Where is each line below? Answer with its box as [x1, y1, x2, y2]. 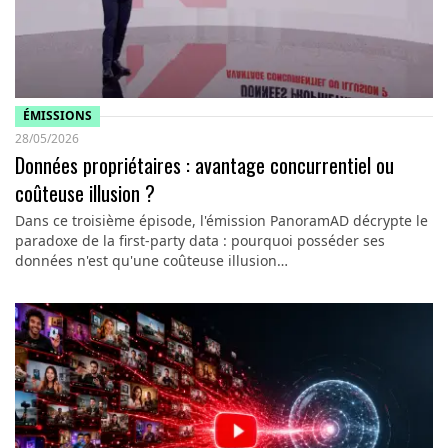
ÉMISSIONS [22, 107, 92, 124]
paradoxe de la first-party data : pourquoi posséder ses [14, 230, 385, 250]
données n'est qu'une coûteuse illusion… [14, 250, 288, 270]
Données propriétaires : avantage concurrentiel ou [14, 149, 394, 180]
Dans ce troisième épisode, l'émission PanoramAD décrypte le [14, 210, 428, 230]
